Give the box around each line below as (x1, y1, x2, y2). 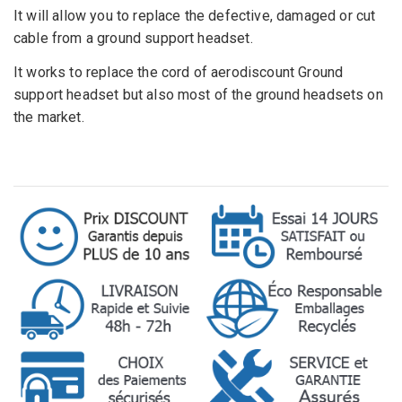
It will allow (13, 7, 87, 25)
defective (208, 7, 270, 25)
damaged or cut (276, 7, 376, 25)
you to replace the (90, 7, 205, 25)
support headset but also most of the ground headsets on (13, 86, 383, 104)
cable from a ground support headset (13, 30, 250, 48)
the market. (13, 109, 84, 127)
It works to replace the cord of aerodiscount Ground (13, 64, 344, 82)
